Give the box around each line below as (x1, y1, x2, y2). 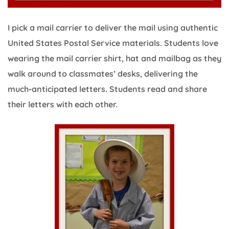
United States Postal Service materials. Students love (8, 37, 218, 48)
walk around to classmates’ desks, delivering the (8, 68, 198, 79)
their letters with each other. (8, 99, 118, 109)
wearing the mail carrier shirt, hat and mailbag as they (8, 53, 221, 63)
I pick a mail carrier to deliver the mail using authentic (8, 22, 218, 33)
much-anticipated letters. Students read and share (8, 83, 207, 94)
